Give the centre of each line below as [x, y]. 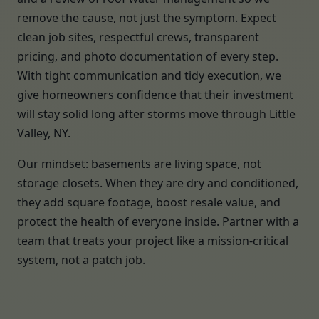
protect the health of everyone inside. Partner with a [158, 221]
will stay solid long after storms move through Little [156, 114]
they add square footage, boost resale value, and [149, 202]
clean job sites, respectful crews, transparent [138, 37]
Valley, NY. [44, 133]
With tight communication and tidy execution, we [149, 75]
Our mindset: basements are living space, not [139, 164]
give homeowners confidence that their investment [155, 95]
